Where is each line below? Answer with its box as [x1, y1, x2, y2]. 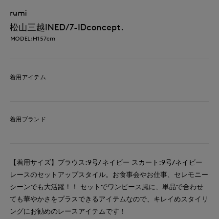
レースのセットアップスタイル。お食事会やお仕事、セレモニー [10, 170, 208, 178]
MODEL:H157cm [10, 34, 55, 42]
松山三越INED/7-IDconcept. [10, 21, 124, 32]
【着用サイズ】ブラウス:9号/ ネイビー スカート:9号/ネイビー [10, 157, 202, 166]
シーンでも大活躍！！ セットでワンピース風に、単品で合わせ [10, 182, 203, 191]
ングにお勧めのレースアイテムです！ [10, 206, 126, 215]
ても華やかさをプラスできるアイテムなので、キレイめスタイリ [10, 194, 208, 203]
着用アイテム [10, 73, 46, 81]
